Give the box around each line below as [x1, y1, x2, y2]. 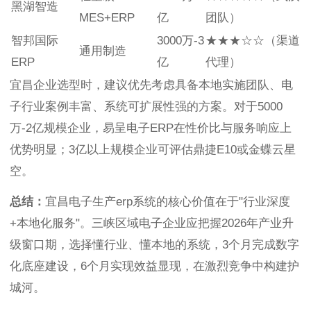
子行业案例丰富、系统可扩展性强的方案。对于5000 [10, 100, 283, 114]
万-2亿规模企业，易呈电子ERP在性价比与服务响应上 [10, 121, 292, 135]
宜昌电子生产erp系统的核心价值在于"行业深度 [45, 195, 290, 209]
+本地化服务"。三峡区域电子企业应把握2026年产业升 [10, 217, 294, 230]
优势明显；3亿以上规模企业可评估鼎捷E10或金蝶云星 [10, 143, 296, 157]
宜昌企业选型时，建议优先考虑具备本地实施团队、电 [10, 78, 293, 92]
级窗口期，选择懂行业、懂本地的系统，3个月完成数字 [10, 238, 299, 252]
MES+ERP [79, 11, 135, 25]
